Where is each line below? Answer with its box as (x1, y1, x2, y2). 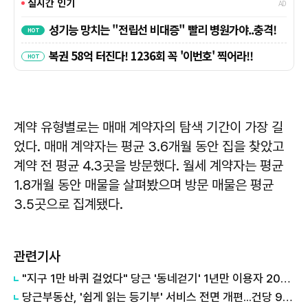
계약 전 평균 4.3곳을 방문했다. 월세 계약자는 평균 (14, 157, 283, 174)
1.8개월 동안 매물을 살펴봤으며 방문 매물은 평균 (14, 176, 274, 193)
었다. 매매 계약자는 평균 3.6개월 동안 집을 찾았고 (14, 137, 284, 155)
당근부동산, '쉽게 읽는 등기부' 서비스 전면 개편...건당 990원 (283, 289, 292, 304)
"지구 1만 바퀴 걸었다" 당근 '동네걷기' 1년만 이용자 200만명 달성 (280, 271, 290, 285)
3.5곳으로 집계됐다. (14, 195, 123, 212)
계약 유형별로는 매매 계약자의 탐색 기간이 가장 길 (14, 118, 283, 135)
